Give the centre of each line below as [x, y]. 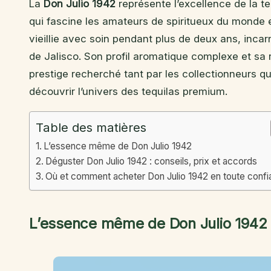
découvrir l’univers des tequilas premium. [128, 92]
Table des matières [91, 128]
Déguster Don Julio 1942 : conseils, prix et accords [152, 162]
